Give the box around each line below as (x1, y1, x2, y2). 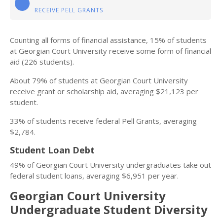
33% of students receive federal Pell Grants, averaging (10, 116, 197, 126)
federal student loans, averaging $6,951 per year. (10, 171, 179, 181)
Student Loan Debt (10, 144, 95, 156)
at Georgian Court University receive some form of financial (10, 46, 211, 56)
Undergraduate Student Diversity (10, 201, 208, 218)
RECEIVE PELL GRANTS (35, 6, 103, 14)
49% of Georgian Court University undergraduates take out (10, 160, 211, 170)
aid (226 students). (10, 57, 74, 67)
